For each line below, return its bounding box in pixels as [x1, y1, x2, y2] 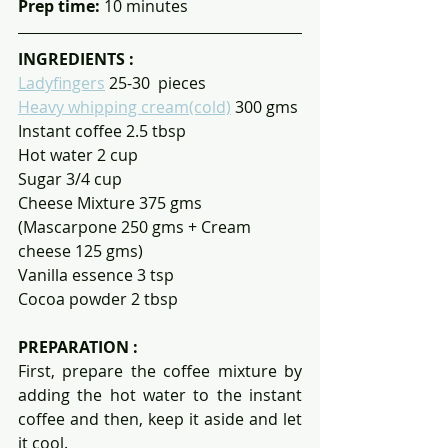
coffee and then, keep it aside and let [18, 408, 302, 431]
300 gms [231, 96, 298, 119]
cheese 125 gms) [18, 240, 143, 263]
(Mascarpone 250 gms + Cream [18, 216, 255, 239]
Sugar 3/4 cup [18, 168, 122, 191]
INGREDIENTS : [18, 48, 134, 71]
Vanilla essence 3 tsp [18, 264, 174, 287]
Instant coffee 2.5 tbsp [18, 120, 186, 143]
